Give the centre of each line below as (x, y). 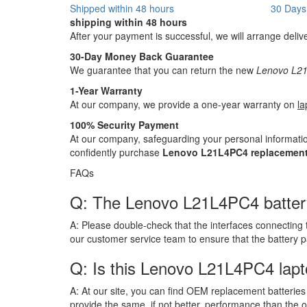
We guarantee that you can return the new (163, 70)
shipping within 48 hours (128, 22)
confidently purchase (116, 152)
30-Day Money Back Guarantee (142, 56)
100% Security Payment (124, 124)
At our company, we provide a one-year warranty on (184, 104)
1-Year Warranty (106, 90)
